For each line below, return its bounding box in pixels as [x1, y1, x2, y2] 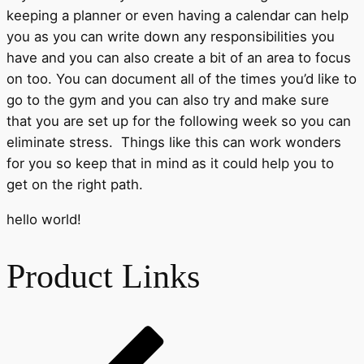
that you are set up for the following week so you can [6, 112, 351, 129]
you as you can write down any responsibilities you [6, 28, 335, 45]
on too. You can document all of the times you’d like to [6, 70, 357, 87]
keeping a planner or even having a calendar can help [6, 6, 349, 24]
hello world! [6, 210, 81, 227]
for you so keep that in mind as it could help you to [6, 154, 334, 171]
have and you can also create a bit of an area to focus [6, 49, 351, 66]
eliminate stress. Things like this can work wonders [6, 133, 341, 150]
